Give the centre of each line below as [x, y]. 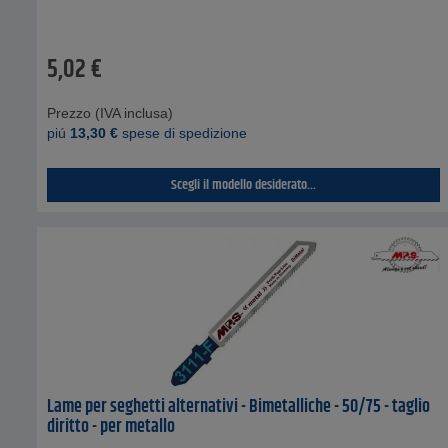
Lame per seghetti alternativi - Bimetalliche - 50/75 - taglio [238, 407]
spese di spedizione [182, 133]
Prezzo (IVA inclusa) [110, 113]
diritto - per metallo [111, 427]
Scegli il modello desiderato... [244, 185]
